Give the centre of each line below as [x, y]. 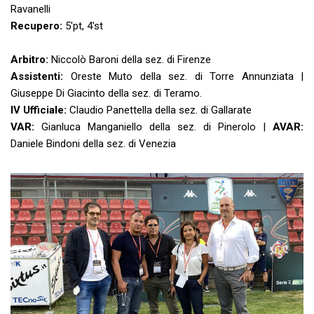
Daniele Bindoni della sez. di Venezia [95, 144]
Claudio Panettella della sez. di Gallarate [159, 110]
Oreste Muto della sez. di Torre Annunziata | [187, 77]
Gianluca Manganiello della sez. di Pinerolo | [153, 127]
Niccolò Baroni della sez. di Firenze [130, 60]
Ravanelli [30, 9]
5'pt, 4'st [84, 26]
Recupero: [38, 26]
